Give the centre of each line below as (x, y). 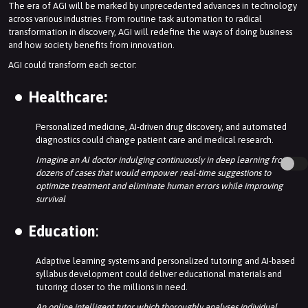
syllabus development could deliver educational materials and (159, 274)
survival (51, 199)
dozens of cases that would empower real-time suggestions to (153, 173)
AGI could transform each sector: (73, 65)
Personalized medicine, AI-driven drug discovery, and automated (161, 127)
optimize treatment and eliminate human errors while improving (159, 186)
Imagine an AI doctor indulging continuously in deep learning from (163, 160)
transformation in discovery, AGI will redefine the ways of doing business (150, 32)
